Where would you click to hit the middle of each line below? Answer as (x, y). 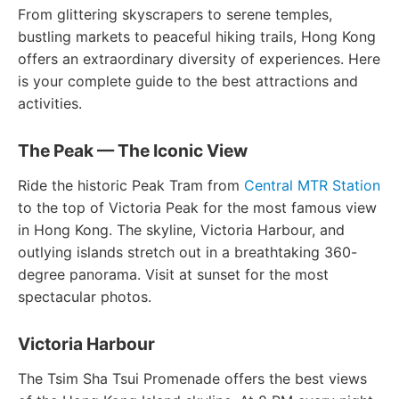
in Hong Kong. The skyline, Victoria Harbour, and (181, 230)
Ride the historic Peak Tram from (131, 185)
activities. (50, 103)
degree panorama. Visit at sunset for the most (173, 274)
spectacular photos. (85, 297)
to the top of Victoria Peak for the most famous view (197, 208)
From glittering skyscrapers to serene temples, (175, 14)
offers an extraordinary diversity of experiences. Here (199, 59)
